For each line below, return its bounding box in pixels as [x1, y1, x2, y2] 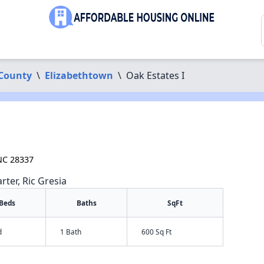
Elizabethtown [44, 69, 113, 82]
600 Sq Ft [141, 227, 172, 236]
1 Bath [60, 227, 82, 236]
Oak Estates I [126, 69, 184, 82]
